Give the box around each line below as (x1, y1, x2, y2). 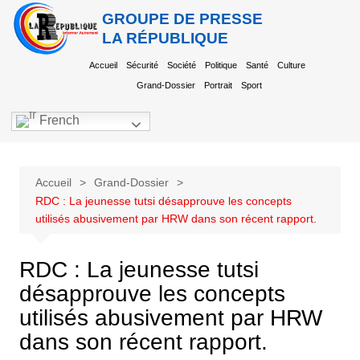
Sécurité (126, 60, 159, 70)
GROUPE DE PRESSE (102, 10, 264, 27)
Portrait (204, 80, 233, 90)
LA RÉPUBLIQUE (102, 29, 229, 47)
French (36, 113, 80, 128)
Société (167, 60, 197, 70)
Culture (277, 60, 306, 70)
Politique (205, 60, 238, 70)
